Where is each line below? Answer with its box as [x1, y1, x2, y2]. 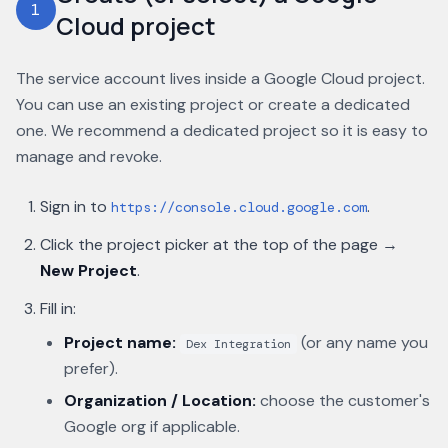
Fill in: [40, 298, 76, 319]
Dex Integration [186, 336, 291, 352]
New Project [40, 260, 137, 281]
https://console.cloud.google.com [111, 198, 367, 216]
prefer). [64, 358, 118, 379]
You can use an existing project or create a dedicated [16, 94, 410, 115]
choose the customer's [256, 390, 430, 411]
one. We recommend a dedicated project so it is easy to [16, 120, 428, 141]
